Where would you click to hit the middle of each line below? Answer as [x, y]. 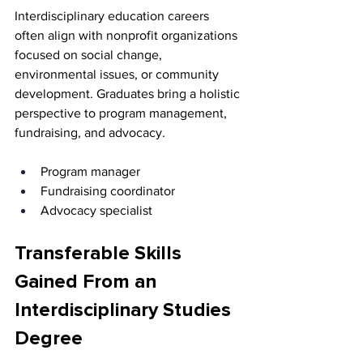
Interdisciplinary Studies [125, 311]
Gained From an [88, 282]
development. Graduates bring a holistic [129, 94]
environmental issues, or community [118, 75]
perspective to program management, [122, 113]
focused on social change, [90, 55]
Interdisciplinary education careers [113, 16]
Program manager [92, 172]
